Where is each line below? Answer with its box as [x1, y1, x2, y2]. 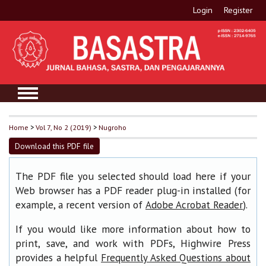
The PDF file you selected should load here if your [15, 169, 251, 183]
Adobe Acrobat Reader [145, 198, 243, 211]
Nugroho [99, 122, 126, 132]
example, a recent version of [15, 197, 145, 211]
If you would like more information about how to [15, 222, 251, 236]
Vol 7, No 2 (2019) [36, 122, 91, 132]
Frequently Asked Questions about [101, 251, 251, 265]
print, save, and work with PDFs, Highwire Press [15, 236, 251, 251]
